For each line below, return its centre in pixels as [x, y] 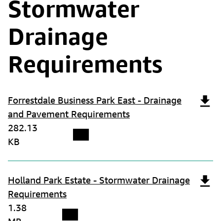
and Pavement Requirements [69, 114]
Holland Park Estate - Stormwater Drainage [99, 180]
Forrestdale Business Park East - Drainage [95, 100]
